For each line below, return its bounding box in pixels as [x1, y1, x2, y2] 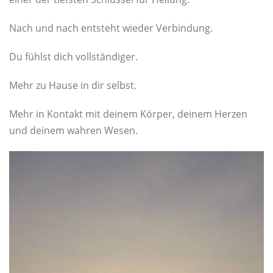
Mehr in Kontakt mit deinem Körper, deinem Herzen [9, 107, 247, 121]
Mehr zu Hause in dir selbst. [9, 78, 136, 92]
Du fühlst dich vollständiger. [9, 49, 138, 63]
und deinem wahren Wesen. [9, 123, 138, 137]
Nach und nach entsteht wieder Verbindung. [9, 21, 213, 35]
